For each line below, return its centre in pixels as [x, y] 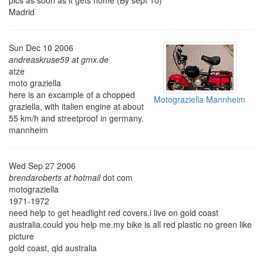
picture [21, 236]
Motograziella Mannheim [200, 100]
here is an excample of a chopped [72, 95]
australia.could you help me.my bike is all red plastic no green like [130, 224]
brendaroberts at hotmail [55, 177]
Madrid [22, 12]
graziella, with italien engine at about [76, 106]
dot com [117, 177]
